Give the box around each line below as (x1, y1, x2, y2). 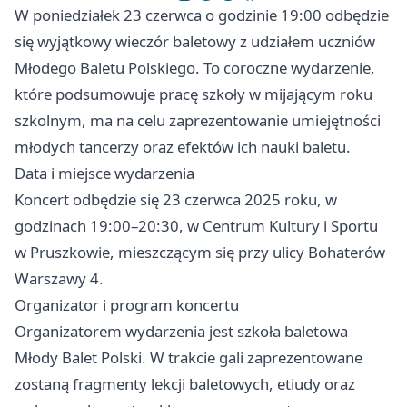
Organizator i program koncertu (15, 294, 239, 315)
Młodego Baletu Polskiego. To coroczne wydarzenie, (15, 57, 375, 78)
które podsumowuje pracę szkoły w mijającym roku (15, 84, 372, 104)
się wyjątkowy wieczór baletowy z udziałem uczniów (15, 31, 375, 52)
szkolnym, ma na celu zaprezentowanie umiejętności (15, 110, 381, 131)
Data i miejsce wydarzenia (15, 163, 194, 184)
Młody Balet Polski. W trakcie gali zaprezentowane (15, 347, 362, 368)
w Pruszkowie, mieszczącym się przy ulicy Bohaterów (15, 242, 385, 263)
